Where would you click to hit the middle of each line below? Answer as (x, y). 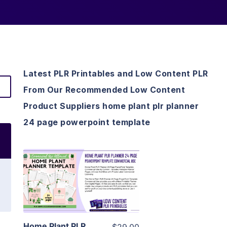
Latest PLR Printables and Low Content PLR (116, 74)
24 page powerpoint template (87, 122)
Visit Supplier (81, 195)
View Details (81, 166)
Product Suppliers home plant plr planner (111, 106)
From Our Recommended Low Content (104, 90)
